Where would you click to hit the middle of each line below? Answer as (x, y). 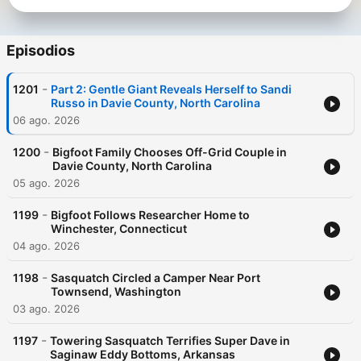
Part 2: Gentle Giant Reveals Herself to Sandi (171, 89)
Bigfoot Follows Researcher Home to (150, 215)
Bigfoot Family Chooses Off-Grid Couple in (170, 152)
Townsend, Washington (116, 292)
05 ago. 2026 (46, 183)
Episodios (41, 51)
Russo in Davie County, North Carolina (156, 103)
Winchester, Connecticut (119, 229)
